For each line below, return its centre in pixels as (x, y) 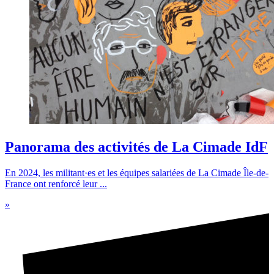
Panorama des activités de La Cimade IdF (136, 146)
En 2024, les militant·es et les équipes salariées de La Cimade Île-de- (137, 172)
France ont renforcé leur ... (56, 183)
